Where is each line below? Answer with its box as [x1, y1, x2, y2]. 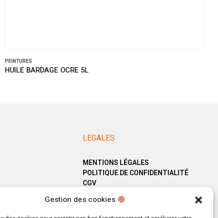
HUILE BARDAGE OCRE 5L [5, 65, 89, 76]
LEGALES [82, 132, 115, 144]
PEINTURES [5, 58, 32, 65]
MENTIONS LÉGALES [82, 158, 149, 168]
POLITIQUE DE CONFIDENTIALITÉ [82, 168, 188, 178]
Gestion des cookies [44, 194, 117, 205]
